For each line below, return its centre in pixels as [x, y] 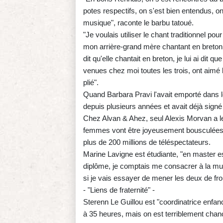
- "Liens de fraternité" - [119, 190]
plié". [91, 83]
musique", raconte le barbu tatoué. [138, 23]
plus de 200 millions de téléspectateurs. [147, 142]
